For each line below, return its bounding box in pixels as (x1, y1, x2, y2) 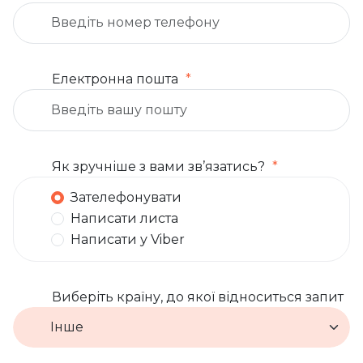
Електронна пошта (52, 71, 178, 88)
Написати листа (70, 210, 179, 226)
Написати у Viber (70, 231, 186, 247)
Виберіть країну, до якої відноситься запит (52, 289, 344, 305)
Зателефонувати (70, 189, 182, 205)
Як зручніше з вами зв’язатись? (52, 158, 265, 174)
